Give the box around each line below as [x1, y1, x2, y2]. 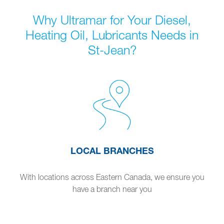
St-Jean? [87, 42, 136, 57]
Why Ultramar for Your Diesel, [33, 12, 191, 27]
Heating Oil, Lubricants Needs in [25, 27, 198, 42]
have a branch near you [72, 184, 152, 193]
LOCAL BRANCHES [70, 144, 154, 156]
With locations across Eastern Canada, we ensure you [19, 172, 204, 181]
